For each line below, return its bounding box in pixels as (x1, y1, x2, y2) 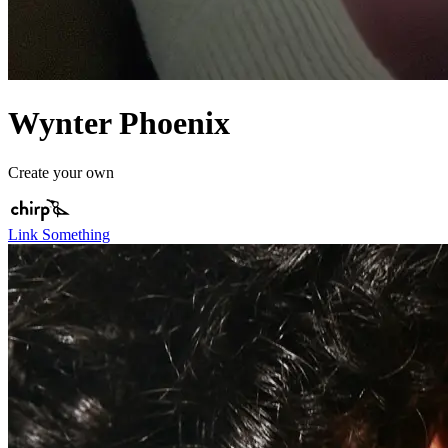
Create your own (8, 163, 114, 181)
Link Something (8, 225, 110, 243)
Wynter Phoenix (8, 105, 230, 142)
